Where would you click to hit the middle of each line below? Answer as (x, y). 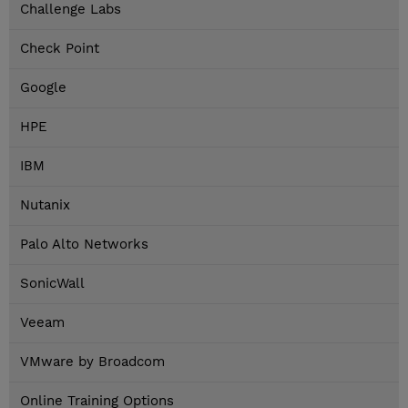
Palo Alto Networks (84, 245)
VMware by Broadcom (92, 362)
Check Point (60, 49)
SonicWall (52, 284)
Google (43, 88)
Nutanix (45, 205)
